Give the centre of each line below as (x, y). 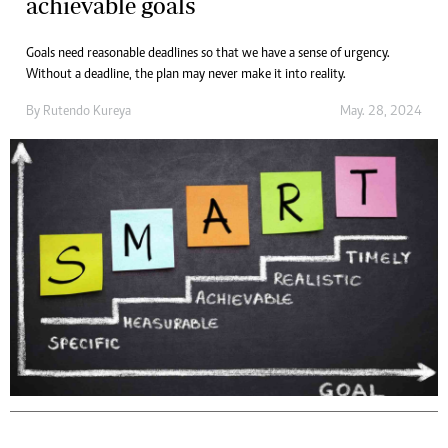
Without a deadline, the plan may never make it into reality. (186, 75)
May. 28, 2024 (381, 112)
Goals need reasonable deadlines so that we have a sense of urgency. (208, 54)
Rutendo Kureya (87, 112)
